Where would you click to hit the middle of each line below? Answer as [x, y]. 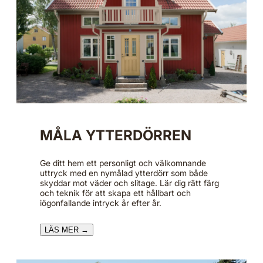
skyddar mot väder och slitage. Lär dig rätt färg [129, 183]
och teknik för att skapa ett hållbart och [115, 193]
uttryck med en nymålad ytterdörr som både [124, 173]
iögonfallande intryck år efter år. [101, 203]
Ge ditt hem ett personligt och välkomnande [123, 163]
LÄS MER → [67, 230]
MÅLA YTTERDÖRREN [116, 136]
